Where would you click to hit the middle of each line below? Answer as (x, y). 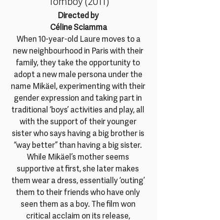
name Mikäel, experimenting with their (79, 87)
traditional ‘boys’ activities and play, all (79, 110)
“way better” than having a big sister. (79, 146)
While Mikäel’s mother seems (79, 158)
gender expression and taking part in (79, 99)
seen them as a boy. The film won (79, 205)
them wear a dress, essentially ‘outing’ (79, 181)
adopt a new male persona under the (79, 75)
